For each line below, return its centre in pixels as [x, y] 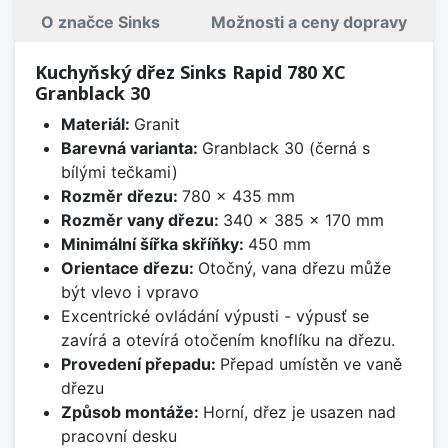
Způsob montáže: [131, 412]
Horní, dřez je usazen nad [299, 412]
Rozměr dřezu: [121, 196]
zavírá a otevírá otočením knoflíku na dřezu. [227, 340]
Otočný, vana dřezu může [294, 268]
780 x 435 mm [238, 196]
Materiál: [97, 124]
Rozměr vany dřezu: [141, 220]
